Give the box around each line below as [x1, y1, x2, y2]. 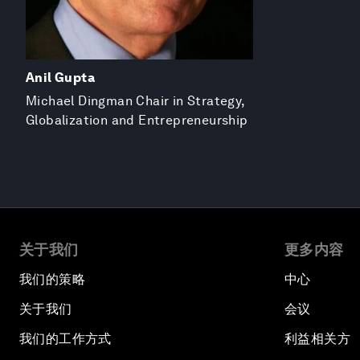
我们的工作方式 [19, 330, 112, 346]
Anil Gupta [26, 69, 95, 85]
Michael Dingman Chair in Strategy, [26, 92, 245, 108]
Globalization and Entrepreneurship [26, 112, 248, 128]
